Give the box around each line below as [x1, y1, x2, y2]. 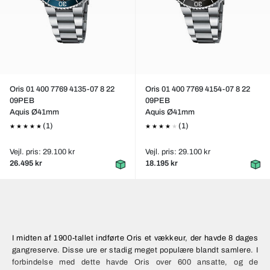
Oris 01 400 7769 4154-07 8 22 [145, 85, 250, 93]
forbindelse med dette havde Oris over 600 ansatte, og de [12, 258, 258, 266]
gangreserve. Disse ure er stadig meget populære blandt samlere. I [12, 246, 258, 254]
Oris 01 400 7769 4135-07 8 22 [10, 85, 115, 93]
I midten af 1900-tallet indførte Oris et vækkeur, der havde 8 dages [12, 234, 258, 242]
